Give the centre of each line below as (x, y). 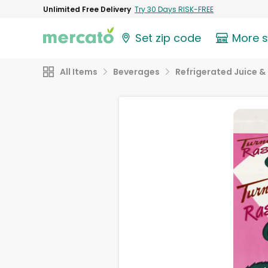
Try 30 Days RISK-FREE (174, 9)
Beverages (136, 72)
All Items (79, 72)
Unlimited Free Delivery (87, 9)
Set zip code (168, 38)
